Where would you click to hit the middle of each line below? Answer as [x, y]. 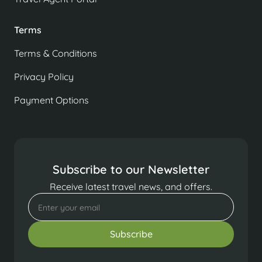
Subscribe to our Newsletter [131, 169]
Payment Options [51, 100]
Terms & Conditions [56, 53]
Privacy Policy [44, 76]
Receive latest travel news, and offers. [131, 186]
